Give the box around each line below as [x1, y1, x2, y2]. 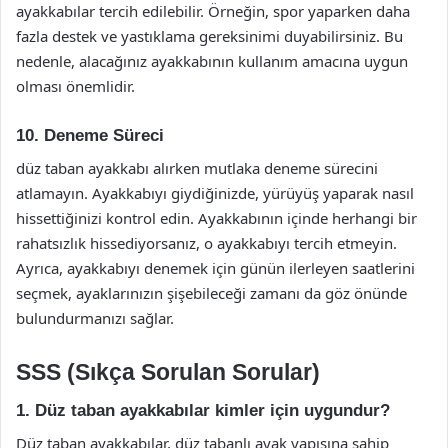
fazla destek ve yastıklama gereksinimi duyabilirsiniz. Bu [16, 26, 403, 46]
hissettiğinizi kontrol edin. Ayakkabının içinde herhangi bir [16, 207, 417, 228]
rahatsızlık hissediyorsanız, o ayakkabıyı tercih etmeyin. [16, 232, 397, 253]
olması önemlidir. [16, 76, 135, 96]
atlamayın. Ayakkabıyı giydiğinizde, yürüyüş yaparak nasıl [16, 182, 414, 203]
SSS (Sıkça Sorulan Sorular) [16, 358, 320, 385]
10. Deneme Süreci [16, 126, 164, 145]
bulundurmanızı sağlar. [16, 307, 174, 328]
